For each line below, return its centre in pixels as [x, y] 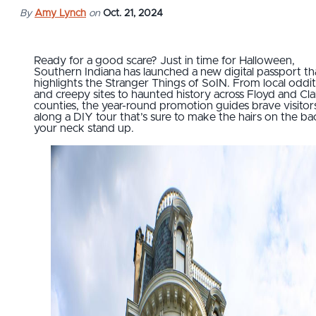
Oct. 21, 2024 [133, 13]
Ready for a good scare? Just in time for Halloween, [164, 61]
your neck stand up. [84, 128]
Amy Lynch [60, 13]
